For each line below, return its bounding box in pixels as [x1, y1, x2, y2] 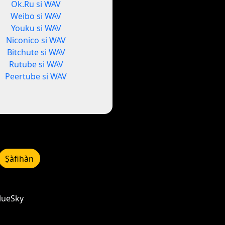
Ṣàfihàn [5, 153, 34, 164]
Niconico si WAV [6, 35, 66, 46]
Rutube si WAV [9, 59, 63, 70]
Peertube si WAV [5, 71, 67, 82]
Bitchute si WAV [7, 47, 65, 58]
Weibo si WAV [11, 11, 62, 22]
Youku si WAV [11, 23, 61, 34]
